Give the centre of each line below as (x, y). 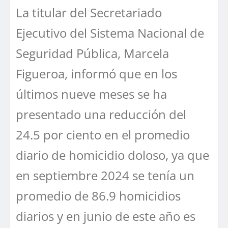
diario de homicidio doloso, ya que (112, 155)
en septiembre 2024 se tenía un (105, 175)
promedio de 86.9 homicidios (98, 195)
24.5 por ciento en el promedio (103, 134)
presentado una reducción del (101, 114)
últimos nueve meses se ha (91, 94)
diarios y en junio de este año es (106, 216)
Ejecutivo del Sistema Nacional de (110, 33)
